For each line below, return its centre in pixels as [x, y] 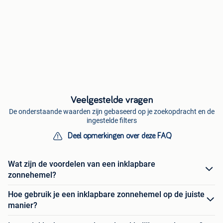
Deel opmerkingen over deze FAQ [119, 136]
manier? [23, 205]
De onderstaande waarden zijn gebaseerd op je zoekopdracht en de [111, 111]
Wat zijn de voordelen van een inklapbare [82, 164]
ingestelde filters [111, 120]
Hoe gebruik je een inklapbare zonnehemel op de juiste [106, 194]
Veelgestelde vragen [111, 100]
